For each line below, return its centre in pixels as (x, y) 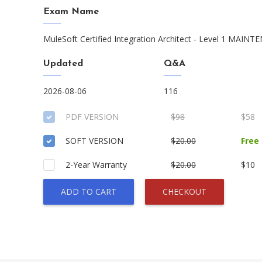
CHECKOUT (185, 192)
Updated (63, 64)
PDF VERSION (92, 117)
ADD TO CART (89, 192)
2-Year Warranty (96, 165)
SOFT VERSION (94, 141)
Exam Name (71, 12)
